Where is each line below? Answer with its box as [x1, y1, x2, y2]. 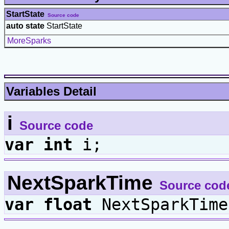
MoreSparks [7, 36, 51, 45]
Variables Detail [6, 84, 97, 98]
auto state [6, 21, 44, 30]
